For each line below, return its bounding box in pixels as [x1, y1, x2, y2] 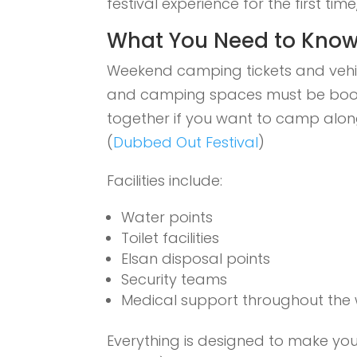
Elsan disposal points [121, 249, 271, 269]
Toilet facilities [121, 228, 220, 249]
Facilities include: [107, 171, 223, 191]
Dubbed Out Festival [113, 132, 259, 153]
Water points [121, 207, 214, 228]
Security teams [121, 269, 228, 290]
